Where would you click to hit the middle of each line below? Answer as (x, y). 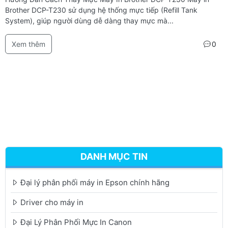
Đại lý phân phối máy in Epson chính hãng (95, 182)
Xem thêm (28, 44)
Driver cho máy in (52, 202)
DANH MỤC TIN (114, 156)
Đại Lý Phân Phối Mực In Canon (76, 222)
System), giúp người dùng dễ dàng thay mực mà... (89, 21)
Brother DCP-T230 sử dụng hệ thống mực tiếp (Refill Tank (101, 10)
